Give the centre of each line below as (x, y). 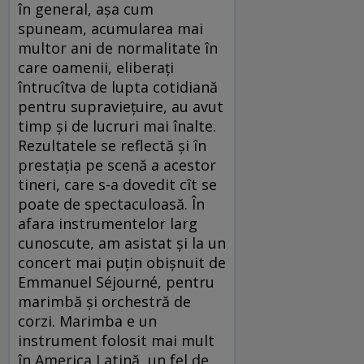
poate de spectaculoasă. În (111, 204)
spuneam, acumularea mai (110, 28)
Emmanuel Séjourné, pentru (116, 282)
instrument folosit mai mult (116, 340)
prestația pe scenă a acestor (117, 165)
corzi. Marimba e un (87, 321)
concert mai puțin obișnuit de (122, 262)
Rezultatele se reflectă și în (112, 145)
